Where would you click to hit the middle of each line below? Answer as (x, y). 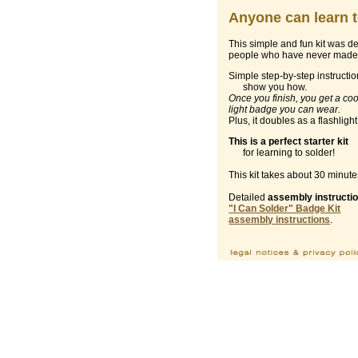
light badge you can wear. (285, 110)
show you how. (268, 88)
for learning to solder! (282, 153)
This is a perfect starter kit (289, 142)
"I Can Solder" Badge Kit (285, 209)
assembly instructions (280, 220)
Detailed (249, 198)
